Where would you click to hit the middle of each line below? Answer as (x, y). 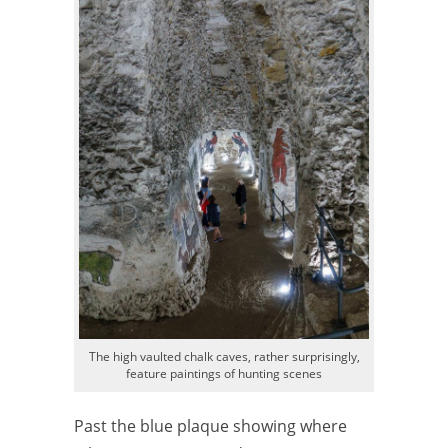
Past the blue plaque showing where (210, 426)
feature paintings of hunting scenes (224, 374)
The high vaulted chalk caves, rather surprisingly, (224, 357)
